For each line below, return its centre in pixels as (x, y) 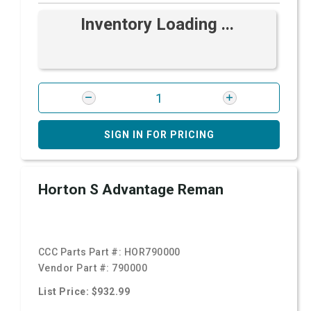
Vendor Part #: (75, 268)
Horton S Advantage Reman (131, 190)
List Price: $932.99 (84, 292)
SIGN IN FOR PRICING (159, 135)
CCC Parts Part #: (81, 252)
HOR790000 (152, 252)
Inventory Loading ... (157, 24)
